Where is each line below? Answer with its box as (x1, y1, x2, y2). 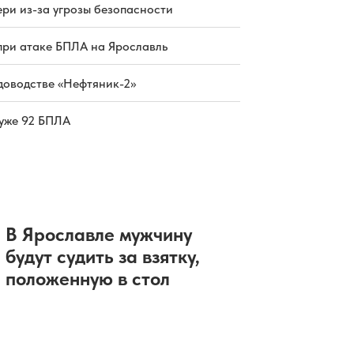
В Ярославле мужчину (5, 223, 192, 247)
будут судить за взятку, (5, 245, 200, 269)
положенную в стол (5, 267, 170, 291)
